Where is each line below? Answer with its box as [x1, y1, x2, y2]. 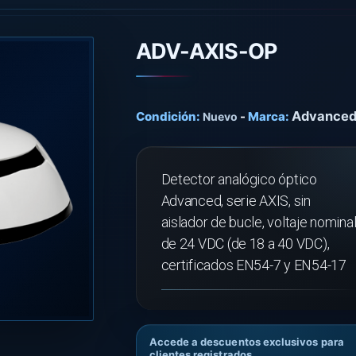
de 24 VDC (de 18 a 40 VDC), [161, 235, 330, 252]
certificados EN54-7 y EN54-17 [161, 257, 346, 273]
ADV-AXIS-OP [135, 38, 277, 64]
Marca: [247, 109, 289, 124]
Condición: [135, 109, 200, 124]
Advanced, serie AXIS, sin [161, 192, 311, 209]
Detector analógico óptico [161, 171, 317, 188]
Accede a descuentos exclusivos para [149, 335, 344, 348]
